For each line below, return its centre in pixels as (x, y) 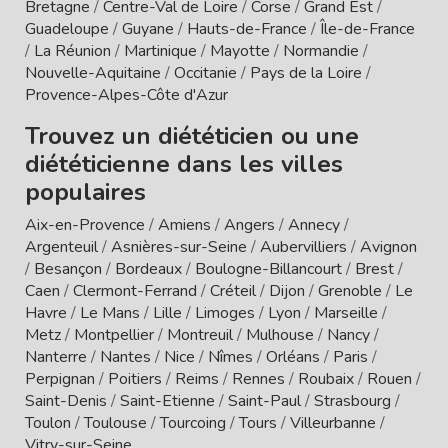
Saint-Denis (66, 400)
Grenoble (350, 290)
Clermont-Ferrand (135, 290)
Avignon (388, 246)
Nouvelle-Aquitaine (93, 72)
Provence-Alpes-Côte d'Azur (126, 94)
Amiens (184, 224)
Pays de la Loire (306, 72)
